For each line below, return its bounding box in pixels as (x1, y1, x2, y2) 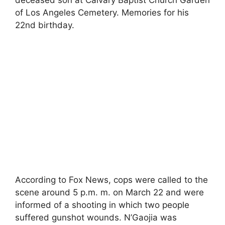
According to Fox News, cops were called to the (15, 175, 208, 185)
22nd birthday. (15, 20, 74, 30)
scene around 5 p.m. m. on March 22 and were (15, 187, 204, 197)
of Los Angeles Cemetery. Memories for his (15, 7, 189, 18)
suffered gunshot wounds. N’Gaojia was (15, 212, 177, 222)
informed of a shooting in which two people (15, 200, 189, 210)
